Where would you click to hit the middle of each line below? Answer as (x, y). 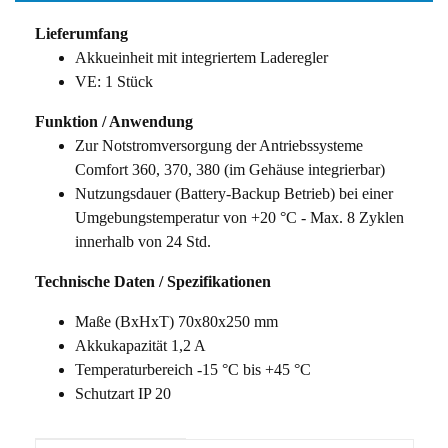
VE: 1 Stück (114, 82)
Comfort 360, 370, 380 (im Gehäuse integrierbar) (230, 170)
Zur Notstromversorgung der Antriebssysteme (219, 146)
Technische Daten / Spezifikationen (153, 282)
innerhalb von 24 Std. (143, 242)
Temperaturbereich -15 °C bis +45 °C (193, 370)
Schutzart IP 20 (123, 394)
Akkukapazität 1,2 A (140, 346)
